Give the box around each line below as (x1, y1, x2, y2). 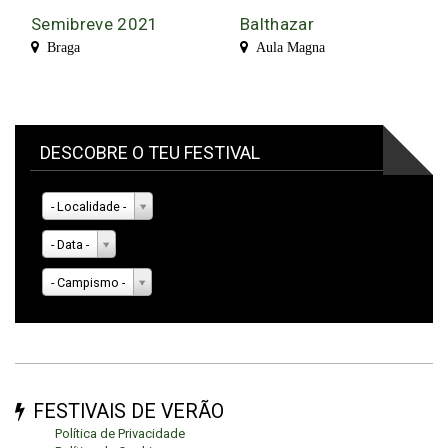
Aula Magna (248, 40, 325, 55)
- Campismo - (50, 275, 125, 291)
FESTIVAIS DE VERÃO (33, 399, 224, 423)
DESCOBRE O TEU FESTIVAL (40, 142, 260, 164)
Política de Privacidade (55, 425, 185, 441)
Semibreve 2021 (31, 14, 159, 35)
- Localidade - (50, 199, 126, 215)
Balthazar (240, 14, 315, 35)
